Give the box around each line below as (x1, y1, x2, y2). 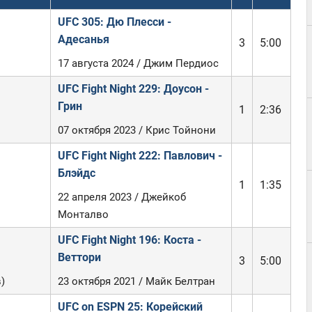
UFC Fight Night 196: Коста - (57, 233, 201, 247)
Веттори (57, 251, 101, 264)
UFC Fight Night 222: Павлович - (57, 149, 222, 162)
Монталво (57, 208, 109, 221)
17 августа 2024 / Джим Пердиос (57, 57, 219, 70)
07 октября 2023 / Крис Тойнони (57, 124, 216, 136)
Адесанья (57, 33, 109, 46)
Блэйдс (57, 166, 95, 180)
